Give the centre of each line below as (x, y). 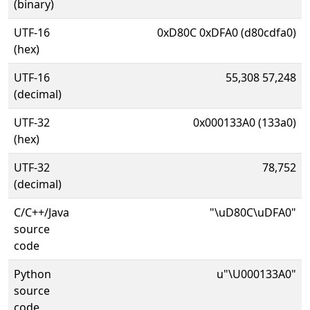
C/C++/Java (42, 212)
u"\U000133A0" (256, 274)
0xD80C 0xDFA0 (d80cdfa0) (227, 33)
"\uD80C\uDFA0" (253, 212)
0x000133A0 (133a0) (245, 122)
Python (33, 274)
